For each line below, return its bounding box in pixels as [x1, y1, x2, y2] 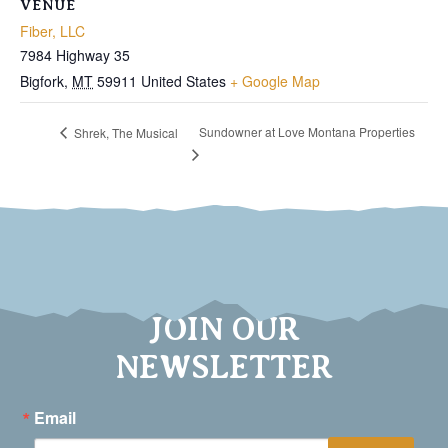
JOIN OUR [148, 310, 300, 347]
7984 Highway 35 [20, 44, 130, 65]
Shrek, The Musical [71, 123, 178, 141]
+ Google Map [230, 70, 320, 91]
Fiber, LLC [20, 20, 85, 41]
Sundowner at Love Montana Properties [199, 123, 416, 141]
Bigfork [20, 70, 64, 91]
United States [141, 70, 226, 91]
